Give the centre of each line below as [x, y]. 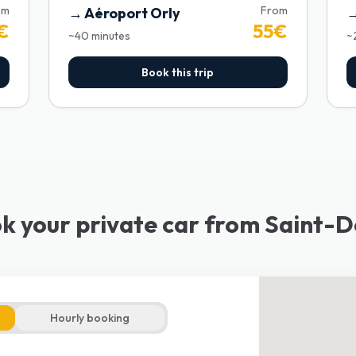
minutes [111, 36]
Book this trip [178, 72]
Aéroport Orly [133, 13]
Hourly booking [90, 318]
